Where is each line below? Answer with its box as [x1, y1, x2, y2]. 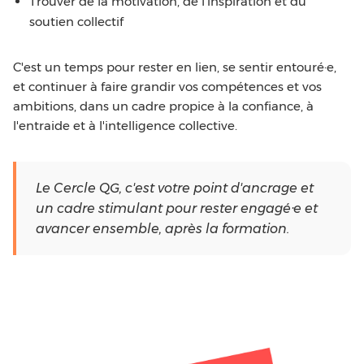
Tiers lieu [213, 345, 261, 359]
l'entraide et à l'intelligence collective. [13, 118, 237, 133]
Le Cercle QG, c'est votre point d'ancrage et [36, 180, 314, 196]
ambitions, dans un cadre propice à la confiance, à [13, 98, 314, 114]
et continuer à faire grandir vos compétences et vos [13, 79, 322, 94]
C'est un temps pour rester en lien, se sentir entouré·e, [13, 59, 336, 75]
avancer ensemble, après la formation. [36, 221, 289, 236]
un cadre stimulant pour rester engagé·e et [36, 201, 318, 216]
